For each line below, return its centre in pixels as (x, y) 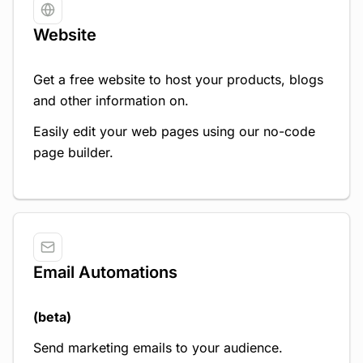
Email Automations (105, 272)
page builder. (73, 152)
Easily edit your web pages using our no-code (174, 131)
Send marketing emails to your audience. (158, 348)
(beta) (52, 317)
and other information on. (111, 100)
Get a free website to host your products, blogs (178, 79)
